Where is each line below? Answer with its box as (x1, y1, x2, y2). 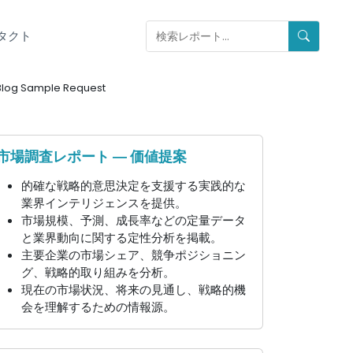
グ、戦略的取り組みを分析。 (21, 264, 175, 281)
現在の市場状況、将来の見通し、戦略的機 (21, 281, 246, 298)
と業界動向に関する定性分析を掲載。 (21, 229, 222, 246)
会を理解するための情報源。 (21, 299, 175, 315)
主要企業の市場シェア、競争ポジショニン (21, 247, 246, 263)
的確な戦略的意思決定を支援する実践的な (21, 177, 246, 194)
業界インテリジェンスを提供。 (21, 195, 187, 211)
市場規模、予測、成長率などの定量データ (21, 212, 246, 229)
